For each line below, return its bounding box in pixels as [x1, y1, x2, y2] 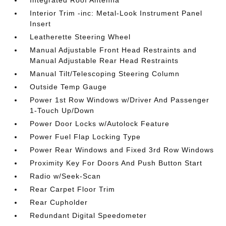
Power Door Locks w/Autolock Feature [30, 120, 170, 128]
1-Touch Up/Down [30, 106, 95, 115]
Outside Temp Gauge [30, 83, 107, 91]
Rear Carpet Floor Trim [30, 185, 116, 193]
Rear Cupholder [30, 198, 88, 206]
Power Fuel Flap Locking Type [30, 133, 141, 141]
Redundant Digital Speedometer [30, 211, 147, 219]
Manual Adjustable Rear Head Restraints [30, 56, 179, 65]
